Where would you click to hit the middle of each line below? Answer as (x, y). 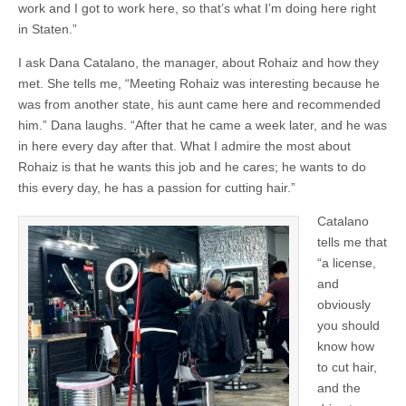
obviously (344, 304)
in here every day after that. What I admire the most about (184, 146)
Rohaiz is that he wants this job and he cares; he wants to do (192, 167)
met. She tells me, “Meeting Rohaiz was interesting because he (199, 83)
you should (348, 325)
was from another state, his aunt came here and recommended (199, 104)
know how (346, 346)
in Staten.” (48, 29)
